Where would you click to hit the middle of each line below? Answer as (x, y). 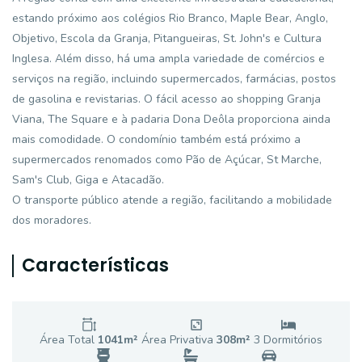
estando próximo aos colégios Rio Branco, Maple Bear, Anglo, (170, 18)
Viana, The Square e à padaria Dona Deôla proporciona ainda (171, 119)
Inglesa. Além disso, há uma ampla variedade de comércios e (168, 59)
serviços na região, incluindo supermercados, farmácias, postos (174, 79)
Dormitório (288, 340)
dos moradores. (52, 220)
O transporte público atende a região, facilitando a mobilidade (172, 200)
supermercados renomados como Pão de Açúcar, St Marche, (167, 160)
